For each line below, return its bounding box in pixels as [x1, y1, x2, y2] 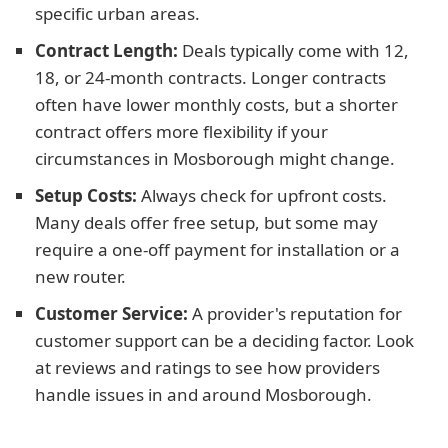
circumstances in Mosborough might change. [35, 147, 395, 170]
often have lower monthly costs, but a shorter [35, 93, 398, 116]
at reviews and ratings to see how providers [35, 356, 380, 379]
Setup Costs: [35, 184, 137, 207]
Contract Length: [35, 39, 178, 62]
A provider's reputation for [188, 302, 402, 325]
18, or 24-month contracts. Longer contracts [35, 66, 386, 89]
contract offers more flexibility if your [35, 120, 328, 143]
